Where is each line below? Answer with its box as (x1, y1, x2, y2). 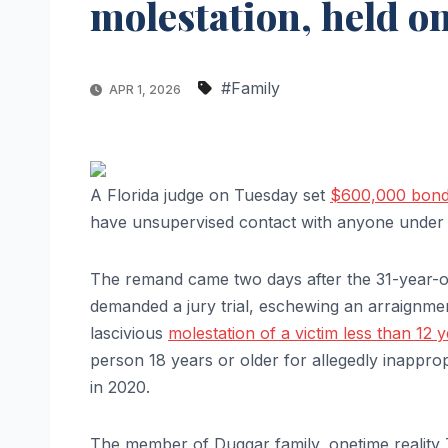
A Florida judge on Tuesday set (90, 184, 330, 205)
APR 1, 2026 (106, 81, 184, 97)
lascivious (90, 322, 168, 343)
